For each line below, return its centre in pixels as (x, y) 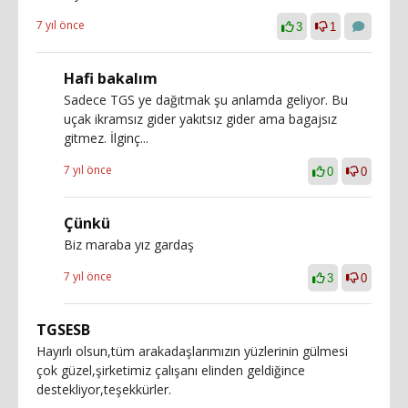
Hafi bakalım (111, 78)
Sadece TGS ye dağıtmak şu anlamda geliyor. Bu (206, 99)
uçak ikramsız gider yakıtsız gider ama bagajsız (200, 118)
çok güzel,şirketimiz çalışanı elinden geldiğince (171, 370)
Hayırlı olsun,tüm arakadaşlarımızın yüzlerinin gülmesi (192, 351)
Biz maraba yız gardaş (129, 244)
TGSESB (63, 329)
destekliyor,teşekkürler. (104, 389)
